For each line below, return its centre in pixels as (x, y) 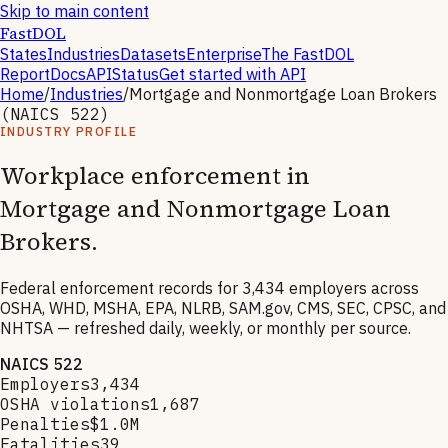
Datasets (153, 54)
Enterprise (223, 54)
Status (135, 74)
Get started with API (232, 74)
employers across (354, 287)
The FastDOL (307, 54)
